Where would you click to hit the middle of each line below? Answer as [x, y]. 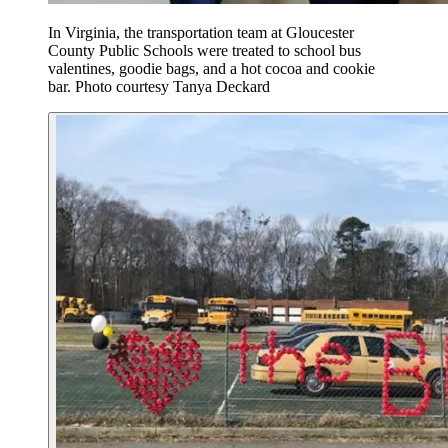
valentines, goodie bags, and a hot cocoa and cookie [211, 68]
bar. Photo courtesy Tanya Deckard [159, 86]
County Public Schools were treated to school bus [204, 50]
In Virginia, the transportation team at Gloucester [201, 32]
